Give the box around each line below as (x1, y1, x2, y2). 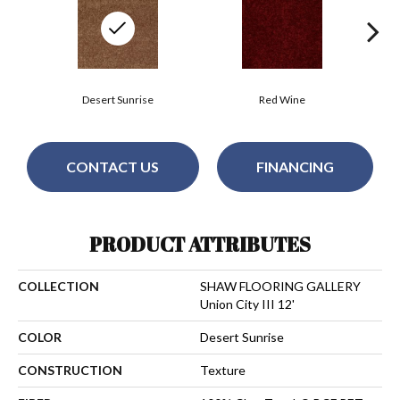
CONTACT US (66, 158, 160, 176)
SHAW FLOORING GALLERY (200, 278, 361, 294)
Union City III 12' (200, 296, 295, 312)
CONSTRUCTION (18, 362, 122, 378)
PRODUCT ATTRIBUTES (89, 230, 311, 257)
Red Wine (259, 92, 305, 106)
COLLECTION (18, 278, 99, 294)
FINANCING (255, 158, 334, 176)
